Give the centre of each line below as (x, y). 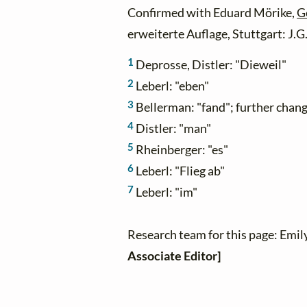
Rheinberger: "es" (181, 149)
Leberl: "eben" (172, 86)
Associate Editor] (174, 256)
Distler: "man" (173, 128)
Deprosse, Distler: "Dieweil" (210, 64)
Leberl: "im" (166, 192)
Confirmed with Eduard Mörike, (212, 13)
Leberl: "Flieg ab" (180, 171)
